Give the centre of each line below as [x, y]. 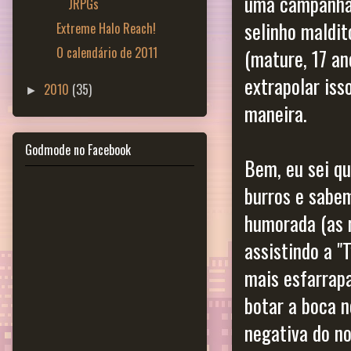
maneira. [276, 114]
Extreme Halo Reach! [106, 28]
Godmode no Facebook [78, 150]
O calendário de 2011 [107, 52]
